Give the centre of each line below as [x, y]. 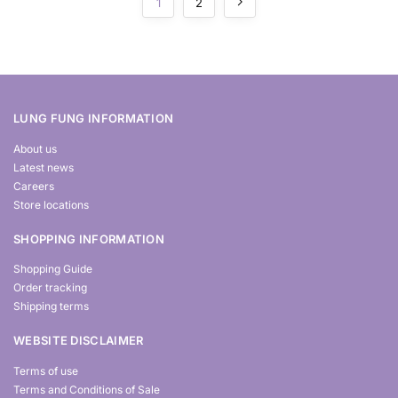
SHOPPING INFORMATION [89, 239]
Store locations [51, 204]
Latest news [44, 167]
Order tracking [50, 287]
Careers [34, 186]
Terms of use [46, 370]
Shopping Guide [53, 269]
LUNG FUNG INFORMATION [94, 118]
